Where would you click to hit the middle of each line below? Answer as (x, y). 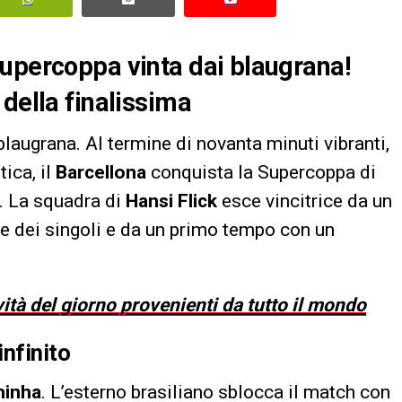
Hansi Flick (171, 201)
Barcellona (101, 172)
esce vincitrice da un (305, 201)
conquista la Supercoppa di (261, 172)
